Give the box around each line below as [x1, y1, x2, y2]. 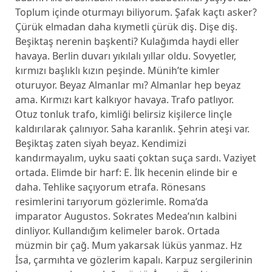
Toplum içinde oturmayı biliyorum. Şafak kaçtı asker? [15, 5, 257, 19]
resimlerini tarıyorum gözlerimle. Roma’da [15, 195, 208, 208]
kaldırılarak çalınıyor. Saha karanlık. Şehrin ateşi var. [15, 122, 250, 135]
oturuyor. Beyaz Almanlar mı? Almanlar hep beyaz [15, 78, 241, 92]
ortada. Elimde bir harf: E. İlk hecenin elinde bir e [15, 166, 237, 179]
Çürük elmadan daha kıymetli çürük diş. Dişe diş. [15, 20, 237, 33]
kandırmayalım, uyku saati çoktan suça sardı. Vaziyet [15, 151, 256, 165]
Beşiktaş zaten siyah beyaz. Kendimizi [15, 137, 186, 150]
